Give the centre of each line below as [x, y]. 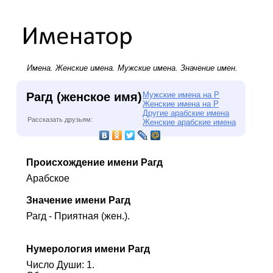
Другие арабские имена [186, 113]
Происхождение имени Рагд [94, 162]
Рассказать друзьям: [60, 119]
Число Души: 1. [60, 264]
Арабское [48, 178]
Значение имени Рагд [78, 200]
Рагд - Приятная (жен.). [78, 216]
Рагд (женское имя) [84, 97]
